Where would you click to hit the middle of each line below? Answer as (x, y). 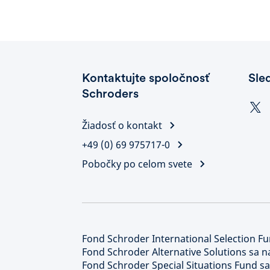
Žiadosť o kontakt (122, 125)
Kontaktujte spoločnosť (146, 78)
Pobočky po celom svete (137, 164)
